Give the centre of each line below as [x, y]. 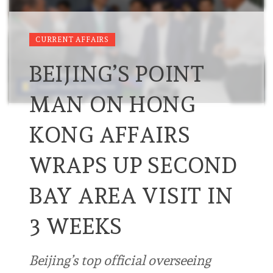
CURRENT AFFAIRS [72, 40]
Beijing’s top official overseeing [120, 261]
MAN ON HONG [112, 105]
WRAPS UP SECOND [133, 165]
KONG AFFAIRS [110, 135]
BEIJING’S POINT [117, 74]
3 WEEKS [76, 226]
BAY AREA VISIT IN [131, 196]
